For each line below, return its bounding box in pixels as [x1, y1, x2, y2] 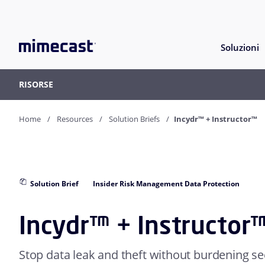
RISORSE [19, 79, 53, 91]
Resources [57, 114, 93, 125]
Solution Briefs [109, 114, 160, 125]
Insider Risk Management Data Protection [93, 179, 240, 189]
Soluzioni [220, 41, 259, 54]
